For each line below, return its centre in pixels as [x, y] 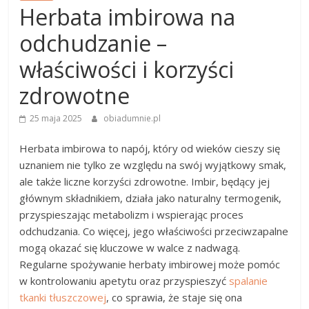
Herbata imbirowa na [128, 17]
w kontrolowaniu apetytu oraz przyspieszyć [124, 280]
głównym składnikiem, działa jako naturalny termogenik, [151, 198]
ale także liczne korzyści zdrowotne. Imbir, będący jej [145, 181]
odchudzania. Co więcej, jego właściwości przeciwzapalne [154, 231]
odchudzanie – [93, 43]
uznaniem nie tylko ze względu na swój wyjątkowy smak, [153, 165]
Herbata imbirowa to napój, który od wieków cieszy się [150, 148]
